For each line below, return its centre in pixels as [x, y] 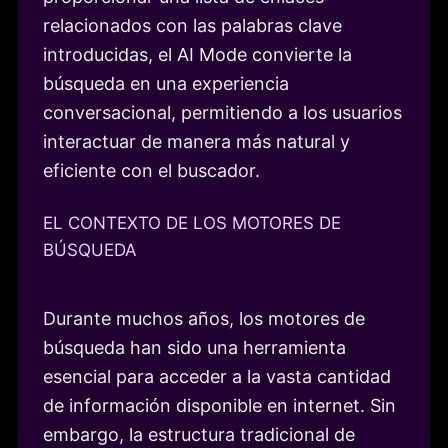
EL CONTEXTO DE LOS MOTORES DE [192, 223]
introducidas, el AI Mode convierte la [197, 54]
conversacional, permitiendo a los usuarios [222, 112]
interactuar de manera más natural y [196, 141]
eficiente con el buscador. [151, 170]
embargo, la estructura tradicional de [199, 435]
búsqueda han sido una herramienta [194, 348]
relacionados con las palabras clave [192, 25]
